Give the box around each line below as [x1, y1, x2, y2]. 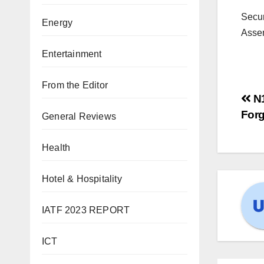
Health [42, 143, 71, 153]
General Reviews [42, 111, 116, 121]
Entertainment [42, 49, 102, 59]
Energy [42, 18, 73, 28]
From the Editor [42, 80, 108, 90]
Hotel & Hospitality [42, 174, 122, 184]
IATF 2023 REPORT [42, 205, 130, 215]
